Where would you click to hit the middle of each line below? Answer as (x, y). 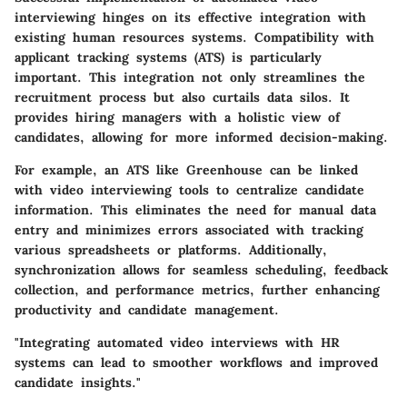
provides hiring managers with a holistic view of (177, 118)
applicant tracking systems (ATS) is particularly (168, 58)
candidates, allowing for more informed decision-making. (201, 138)
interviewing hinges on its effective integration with (190, 18)
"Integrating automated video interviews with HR (177, 343)
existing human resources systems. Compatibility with (194, 38)
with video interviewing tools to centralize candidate (189, 190)
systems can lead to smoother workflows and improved (196, 363)
